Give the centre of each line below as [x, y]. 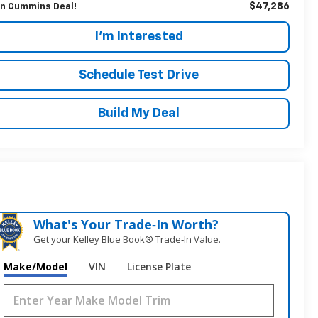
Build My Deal [139, 113]
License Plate [159, 267]
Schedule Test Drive [139, 75]
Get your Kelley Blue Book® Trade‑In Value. [127, 240]
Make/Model [36, 267]
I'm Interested [139, 37]
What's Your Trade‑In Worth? [126, 225]
